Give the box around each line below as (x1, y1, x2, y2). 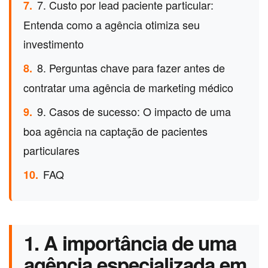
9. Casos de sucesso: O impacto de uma (37, 103, 231, 120)
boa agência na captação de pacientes (23, 123, 208, 139)
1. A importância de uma (24, 229, 237, 257)
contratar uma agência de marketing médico (23, 80, 233, 96)
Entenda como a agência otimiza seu (23, 17, 200, 33)
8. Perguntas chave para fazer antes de (37, 60, 225, 76)
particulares (23, 142, 80, 159)
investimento (23, 36, 84, 52)
